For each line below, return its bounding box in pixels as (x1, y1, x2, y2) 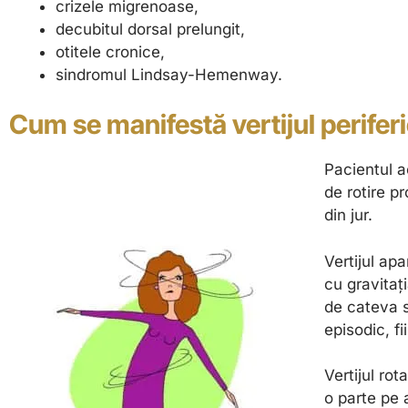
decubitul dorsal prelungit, (56, 19, 245, 38)
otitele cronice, (56, 42, 165, 61)
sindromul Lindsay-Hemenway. (56, 65, 282, 84)
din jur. (323, 206, 372, 225)
